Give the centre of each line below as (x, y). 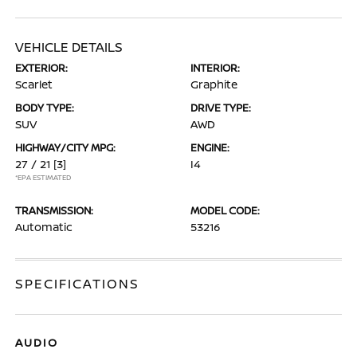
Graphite (214, 84)
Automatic (44, 227)
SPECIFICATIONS (78, 284)
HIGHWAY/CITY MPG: (66, 147)
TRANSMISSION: (55, 210)
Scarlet (34, 84)
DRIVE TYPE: (221, 108)
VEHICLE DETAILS (69, 47)
